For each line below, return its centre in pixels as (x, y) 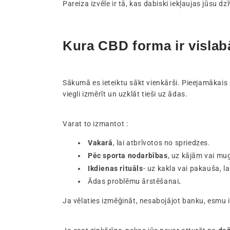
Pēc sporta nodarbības (128, 155)
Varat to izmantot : (95, 123)
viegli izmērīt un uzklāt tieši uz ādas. (125, 94)
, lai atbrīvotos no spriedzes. (161, 142)
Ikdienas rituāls (116, 168)
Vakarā (100, 142)
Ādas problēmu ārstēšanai (133, 181)
